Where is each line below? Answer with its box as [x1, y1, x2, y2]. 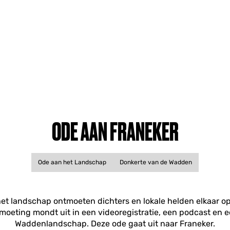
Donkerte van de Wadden [120, 159, 192, 166]
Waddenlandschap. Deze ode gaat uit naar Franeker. [15, 219, 215, 228]
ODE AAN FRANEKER [51, 118, 179, 145]
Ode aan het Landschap [38, 159, 106, 166]
